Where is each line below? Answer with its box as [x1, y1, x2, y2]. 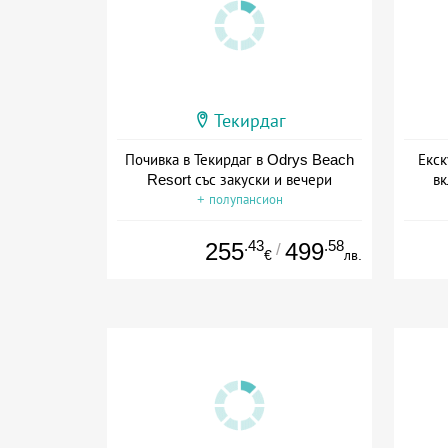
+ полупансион [196, 191, 283, 207]
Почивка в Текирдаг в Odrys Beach [125, 150, 354, 168]
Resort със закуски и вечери [147, 170, 332, 188]
